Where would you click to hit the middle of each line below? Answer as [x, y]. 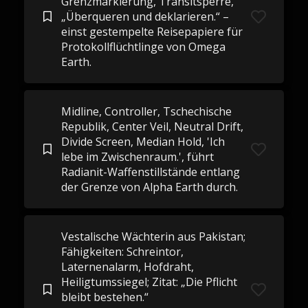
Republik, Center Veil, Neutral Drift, [152, 126]
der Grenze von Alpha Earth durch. [149, 187]
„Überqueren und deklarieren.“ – [145, 16]
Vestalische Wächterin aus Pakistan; [153, 236]
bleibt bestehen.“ [104, 297]
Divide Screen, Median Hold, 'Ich [143, 142]
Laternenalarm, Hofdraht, [127, 267]
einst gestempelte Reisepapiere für [152, 32]
